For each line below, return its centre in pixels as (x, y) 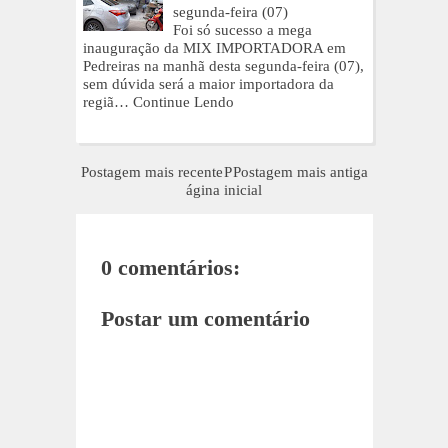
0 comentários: (170, 268)
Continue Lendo (183, 101)
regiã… (106, 101)
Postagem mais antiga (300, 172)
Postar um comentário (205, 318)
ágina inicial (224, 190)
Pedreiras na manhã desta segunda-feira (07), (223, 65)
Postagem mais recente (151, 172)
